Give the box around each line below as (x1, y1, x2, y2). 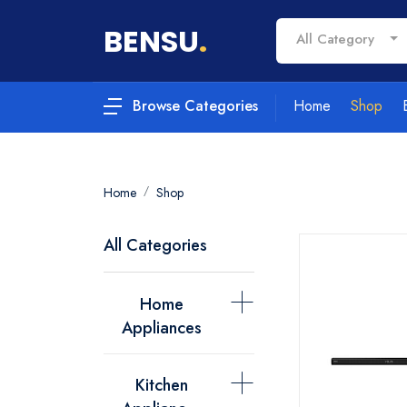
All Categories (104, 233, 207, 258)
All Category (296, 29, 374, 50)
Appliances (121, 316, 202, 341)
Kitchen (134, 373, 188, 398)
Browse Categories (133, 95, 258, 117)
